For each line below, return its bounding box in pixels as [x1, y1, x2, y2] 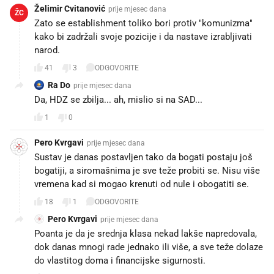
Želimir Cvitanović [34, 3, 105, 13]
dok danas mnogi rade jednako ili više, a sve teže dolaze [34, 241, 263, 253]
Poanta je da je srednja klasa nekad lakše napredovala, [34, 228, 257, 239]
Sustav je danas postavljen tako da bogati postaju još [34, 151, 253, 163]
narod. [34, 44, 60, 56]
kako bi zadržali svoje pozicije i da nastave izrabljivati [34, 31, 252, 42]
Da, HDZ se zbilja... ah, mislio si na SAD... [34, 94, 202, 105]
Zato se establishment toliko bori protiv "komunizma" [34, 17, 253, 29]
